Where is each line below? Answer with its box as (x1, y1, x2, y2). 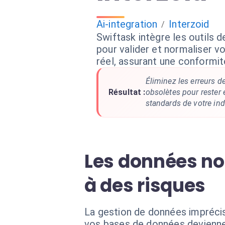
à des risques (84, 173, 206, 198)
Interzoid (169, 18, 209, 30)
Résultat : (108, 87, 146, 97)
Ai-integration (96, 18, 158, 30)
